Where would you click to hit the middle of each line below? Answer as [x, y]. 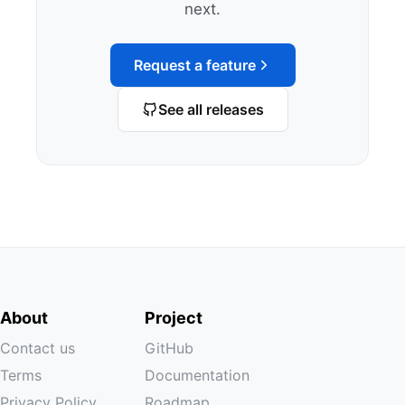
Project [174, 318]
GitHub [169, 348]
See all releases [211, 109]
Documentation [197, 375]
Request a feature [194, 65]
